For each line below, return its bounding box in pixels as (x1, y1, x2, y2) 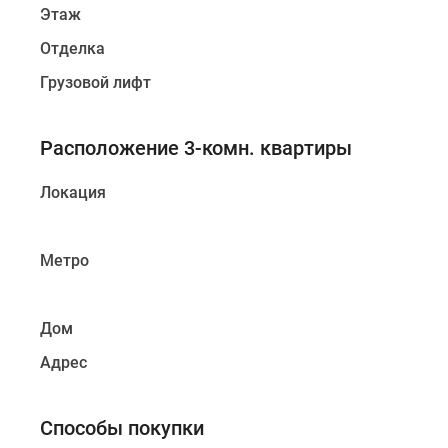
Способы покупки (40, 416, 204, 440)
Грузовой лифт (40, 73, 151, 92)
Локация (40, 183, 106, 202)
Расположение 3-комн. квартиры (40, 136, 352, 160)
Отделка (40, 39, 105, 58)
